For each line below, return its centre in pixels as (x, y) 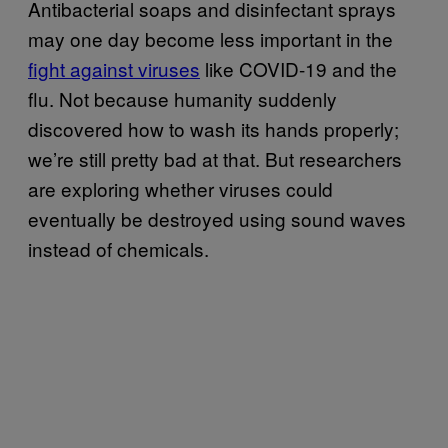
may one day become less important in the (210, 38)
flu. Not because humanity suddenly (182, 98)
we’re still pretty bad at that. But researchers (215, 158)
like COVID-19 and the (298, 68)
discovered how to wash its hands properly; (213, 128)
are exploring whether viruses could (180, 188)
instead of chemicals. (118, 248)
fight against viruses (114, 68)
